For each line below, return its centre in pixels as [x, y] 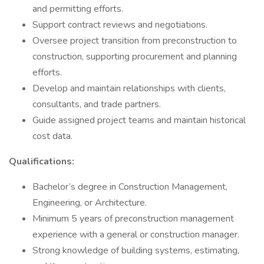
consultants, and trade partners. [97, 104]
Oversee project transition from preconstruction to [135, 41]
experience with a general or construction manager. [136, 235]
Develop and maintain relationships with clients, [129, 88]
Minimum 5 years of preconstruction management [133, 219]
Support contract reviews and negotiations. [120, 25]
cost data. [52, 136]
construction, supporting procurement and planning [135, 57]
